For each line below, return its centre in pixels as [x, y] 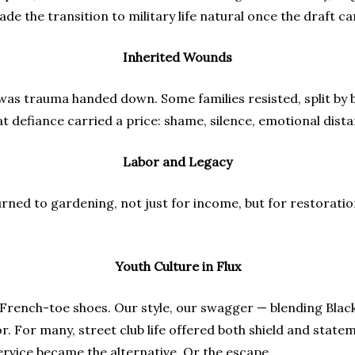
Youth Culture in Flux [177, 266]
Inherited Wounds [177, 57]
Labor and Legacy [177, 162]
